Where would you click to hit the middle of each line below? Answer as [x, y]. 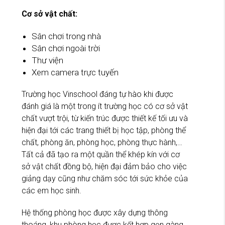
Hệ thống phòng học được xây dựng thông [95, 213]
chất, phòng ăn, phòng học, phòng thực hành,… [102, 143]
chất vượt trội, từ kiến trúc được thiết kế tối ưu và [105, 119]
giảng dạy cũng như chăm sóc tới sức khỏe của [105, 179]
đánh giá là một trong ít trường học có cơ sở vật [105, 106]
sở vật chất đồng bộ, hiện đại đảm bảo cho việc [104, 167]
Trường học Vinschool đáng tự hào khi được [97, 94]
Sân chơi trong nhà [66, 36]
